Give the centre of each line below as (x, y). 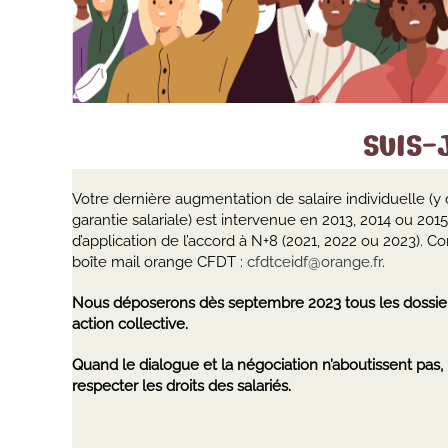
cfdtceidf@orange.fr (314, 261)
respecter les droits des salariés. (181, 385)
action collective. (130, 323)
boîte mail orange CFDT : (159, 261)
